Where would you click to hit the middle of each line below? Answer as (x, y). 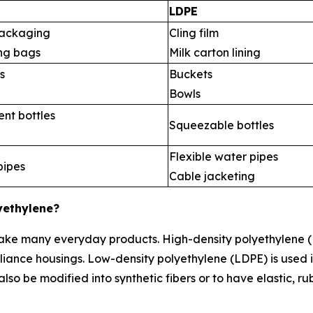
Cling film (194, 32)
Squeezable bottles (221, 125)
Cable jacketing (212, 176)
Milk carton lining (215, 52)
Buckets (191, 74)
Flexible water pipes (224, 156)
